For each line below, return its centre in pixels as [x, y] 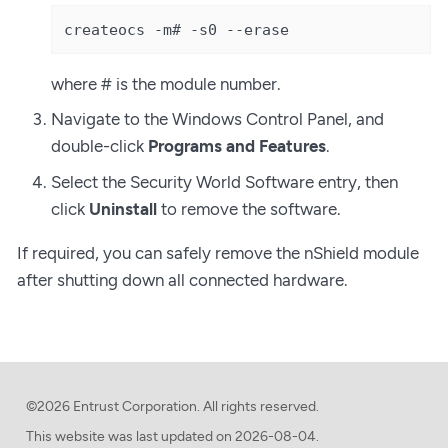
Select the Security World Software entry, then [224, 181]
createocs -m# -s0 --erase [177, 29]
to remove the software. [249, 208]
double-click [99, 146]
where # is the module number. [166, 83]
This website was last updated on [128, 437]
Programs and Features [237, 146]
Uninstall [123, 208]
